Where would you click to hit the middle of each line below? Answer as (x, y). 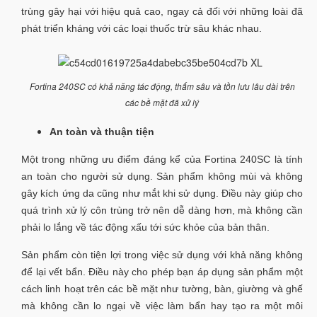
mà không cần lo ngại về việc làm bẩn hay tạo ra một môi (162, 305)
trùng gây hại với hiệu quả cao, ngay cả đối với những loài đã (162, 11)
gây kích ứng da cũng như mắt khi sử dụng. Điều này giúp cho (162, 193)
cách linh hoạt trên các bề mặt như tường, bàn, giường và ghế (162, 288)
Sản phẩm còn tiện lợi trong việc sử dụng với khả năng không (162, 254)
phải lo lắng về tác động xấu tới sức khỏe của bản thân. (145, 227)
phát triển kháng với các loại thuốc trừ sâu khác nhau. (142, 28)
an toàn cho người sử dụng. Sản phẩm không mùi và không (162, 176)
